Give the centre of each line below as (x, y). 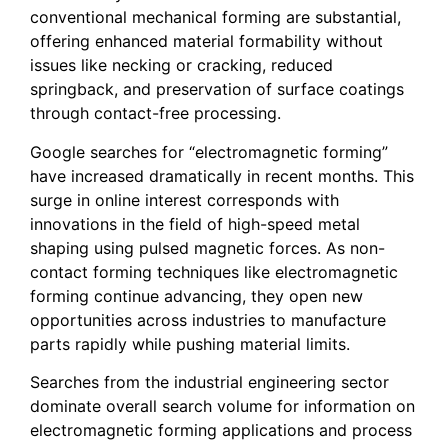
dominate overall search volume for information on (222, 406)
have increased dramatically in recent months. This (222, 175)
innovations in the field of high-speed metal (195, 223)
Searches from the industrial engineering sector (209, 382)
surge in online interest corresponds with (184, 199)
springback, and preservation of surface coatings (217, 89)
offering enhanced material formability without (206, 41)
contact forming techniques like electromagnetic (214, 271)
